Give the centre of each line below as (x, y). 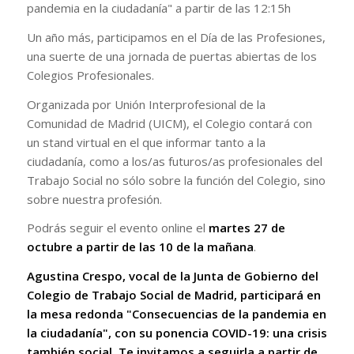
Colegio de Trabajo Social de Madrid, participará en (173, 295)
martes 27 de (247, 228)
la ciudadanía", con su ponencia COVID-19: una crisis (177, 333)
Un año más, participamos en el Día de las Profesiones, (176, 37)
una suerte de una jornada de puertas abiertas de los (171, 56)
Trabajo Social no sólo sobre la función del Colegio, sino (176, 180)
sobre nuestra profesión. (94, 199)
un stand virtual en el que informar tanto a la (146, 142)
